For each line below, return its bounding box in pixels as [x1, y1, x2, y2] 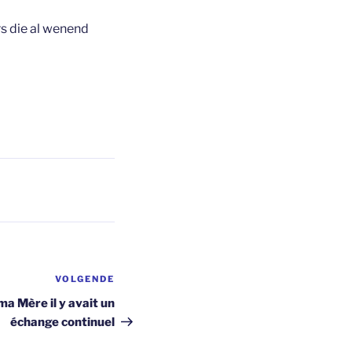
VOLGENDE [55, 273, 115, 285]
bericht [114, 292, 158, 308]
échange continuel [10, 315, 115, 330]
